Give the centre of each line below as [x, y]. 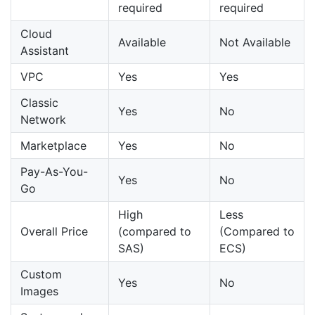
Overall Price [54, 231]
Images [39, 291]
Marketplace [53, 145]
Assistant [45, 50]
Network [43, 119]
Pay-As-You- [54, 171]
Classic [39, 102]
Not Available [255, 42]
